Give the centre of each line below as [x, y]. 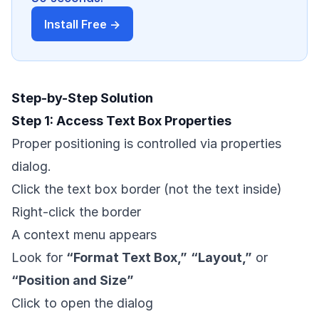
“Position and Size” [73, 280]
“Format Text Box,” [127, 257]
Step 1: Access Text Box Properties [121, 120]
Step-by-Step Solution [82, 98]
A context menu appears [84, 234]
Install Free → [83, 24]
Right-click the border [76, 211]
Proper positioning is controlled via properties [146, 143]
